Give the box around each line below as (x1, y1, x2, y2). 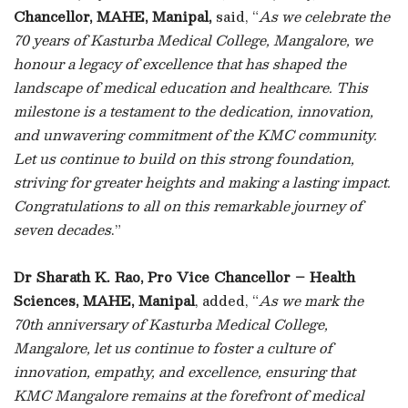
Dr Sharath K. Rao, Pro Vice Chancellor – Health (14, 265, 355, 288)
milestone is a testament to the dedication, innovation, (14, 99, 373, 122)
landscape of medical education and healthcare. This (14, 76, 368, 98)
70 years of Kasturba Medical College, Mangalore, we (14, 28, 372, 51)
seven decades (14, 218, 111, 240)
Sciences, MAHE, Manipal (14, 289, 195, 311)
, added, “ (195, 289, 259, 311)
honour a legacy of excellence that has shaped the (14, 52, 346, 75)
